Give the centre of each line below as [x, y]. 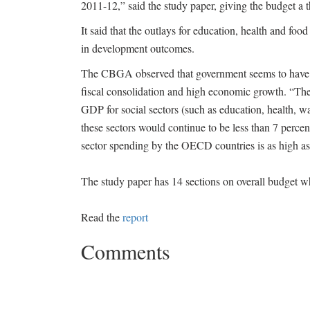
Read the [102, 217]
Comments [126, 251]
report [135, 217]
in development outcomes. [138, 48]
